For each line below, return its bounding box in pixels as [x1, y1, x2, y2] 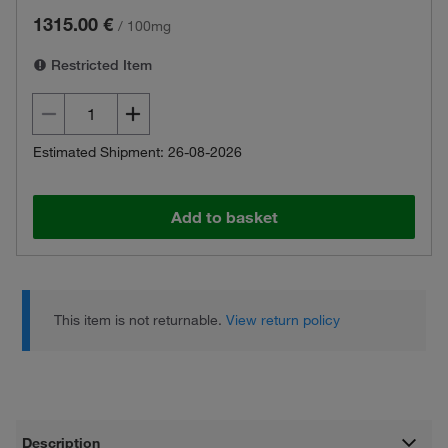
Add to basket [170, 207, 278, 227]
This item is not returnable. [54, 311, 227, 329]
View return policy [226, 311, 341, 329]
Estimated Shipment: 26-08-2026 [33, 143, 242, 161]
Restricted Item [47, 56, 152, 74]
